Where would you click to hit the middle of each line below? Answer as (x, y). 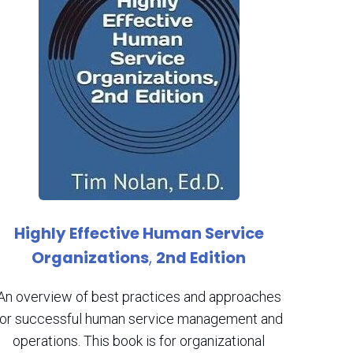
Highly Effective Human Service (139, 233)
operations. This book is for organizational (139, 341)
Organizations (90, 258)
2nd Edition (201, 258)
